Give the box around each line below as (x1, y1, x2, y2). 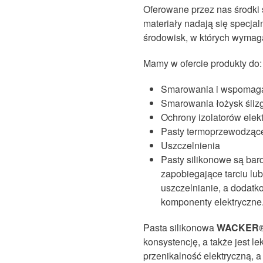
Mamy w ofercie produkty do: (143, 56, 262, 70)
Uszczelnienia (161, 139, 220, 152)
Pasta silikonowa (143, 221, 217, 234)
